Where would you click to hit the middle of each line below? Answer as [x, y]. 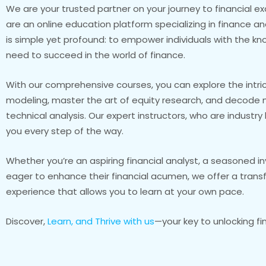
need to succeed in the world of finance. [96, 55]
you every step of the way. [65, 131]
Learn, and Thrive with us [101, 221]
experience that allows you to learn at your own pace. [125, 191]
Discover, [27, 221]
